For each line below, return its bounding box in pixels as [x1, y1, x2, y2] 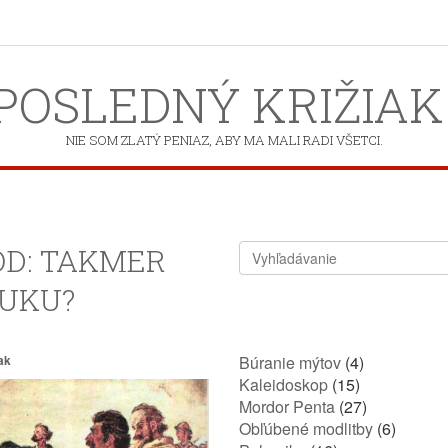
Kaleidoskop [239, 373, 328, 396]
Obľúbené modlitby [239, 417, 373, 440]
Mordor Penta [239, 395, 335, 418]
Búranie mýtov [239, 351, 341, 374]
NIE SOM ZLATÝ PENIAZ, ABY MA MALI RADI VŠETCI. [65, 131, 383, 149]
